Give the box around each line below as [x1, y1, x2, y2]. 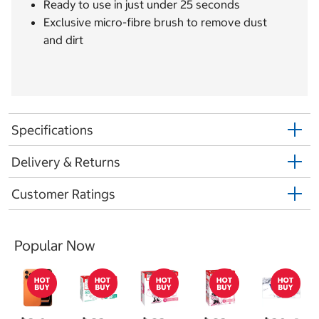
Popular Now [14, 236, 95, 255]
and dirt [43, 33, 83, 48]
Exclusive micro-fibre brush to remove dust [43, 15, 267, 30]
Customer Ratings [11, 185, 115, 202]
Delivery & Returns [11, 153, 120, 170]
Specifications [11, 121, 93, 138]
